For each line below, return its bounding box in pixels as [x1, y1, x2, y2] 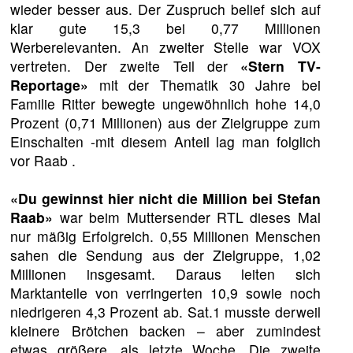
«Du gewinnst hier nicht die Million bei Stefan [10, 188, 321, 209]
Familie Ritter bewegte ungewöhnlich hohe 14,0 [10, 94, 321, 114]
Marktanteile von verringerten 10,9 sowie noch [10, 283, 321, 303]
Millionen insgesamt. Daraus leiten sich [10, 264, 321, 284]
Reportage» [10, 75, 89, 95]
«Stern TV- [240, 56, 321, 76]
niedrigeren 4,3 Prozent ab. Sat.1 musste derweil [10, 302, 321, 322]
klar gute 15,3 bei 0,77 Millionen [10, 18, 321, 39]
